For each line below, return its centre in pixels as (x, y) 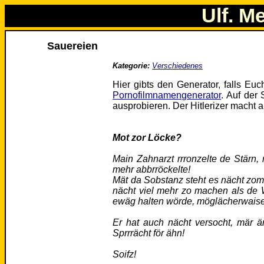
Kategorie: (131, 66)
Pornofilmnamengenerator (167, 95)
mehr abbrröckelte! (152, 170)
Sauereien (73, 46)
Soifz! (125, 255)
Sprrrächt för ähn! (149, 233)
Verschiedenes (178, 66)
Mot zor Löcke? (147, 138)
